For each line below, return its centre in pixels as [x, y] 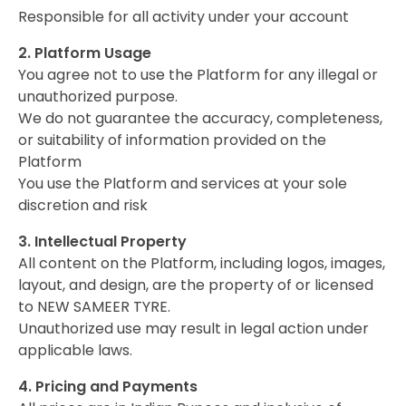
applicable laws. [75, 350]
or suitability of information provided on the [172, 140]
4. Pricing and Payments [108, 386]
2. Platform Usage [85, 53]
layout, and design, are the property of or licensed [196, 285]
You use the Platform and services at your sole [183, 183]
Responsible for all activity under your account [184, 16]
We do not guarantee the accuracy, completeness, [200, 118]
